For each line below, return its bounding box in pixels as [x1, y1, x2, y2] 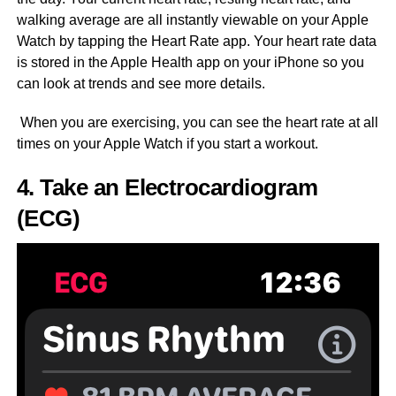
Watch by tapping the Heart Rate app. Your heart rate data [16, 34, 377, 49]
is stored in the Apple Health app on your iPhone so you [16, 55, 364, 71]
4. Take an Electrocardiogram [16, 175, 318, 201]
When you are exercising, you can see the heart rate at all [16, 115, 378, 131]
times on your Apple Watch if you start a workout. [16, 136, 322, 152]
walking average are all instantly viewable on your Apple [16, 12, 369, 28]
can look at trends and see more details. [16, 76, 265, 92]
